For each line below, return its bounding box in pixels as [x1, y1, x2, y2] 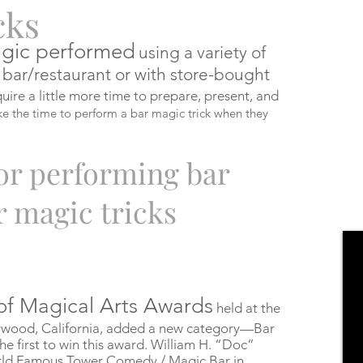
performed [30, 39, 135, 64]
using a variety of [139, 42, 266, 62]
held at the [213, 300, 280, 316]
